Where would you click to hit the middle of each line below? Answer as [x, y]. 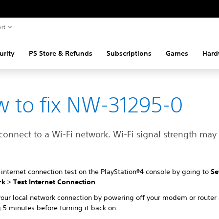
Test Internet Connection [55, 182]
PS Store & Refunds [60, 53]
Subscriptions [129, 53]
